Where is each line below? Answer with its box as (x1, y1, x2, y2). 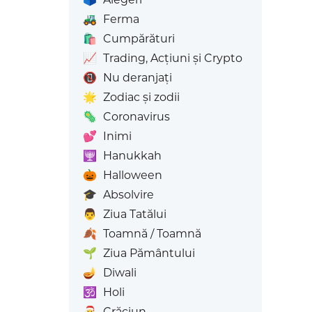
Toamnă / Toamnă (102, 227, 201, 240)
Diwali (102, 266, 136, 279)
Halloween (102, 169, 162, 182)
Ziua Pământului (102, 247, 195, 260)
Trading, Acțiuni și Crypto (102, 52, 242, 65)
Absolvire (102, 188, 154, 201)
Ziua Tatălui (102, 208, 166, 221)
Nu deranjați (102, 71, 172, 84)
